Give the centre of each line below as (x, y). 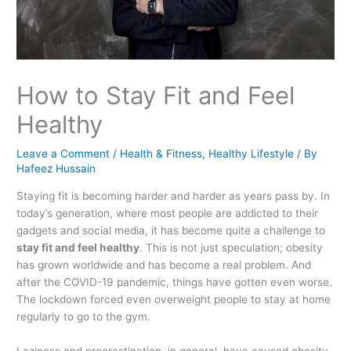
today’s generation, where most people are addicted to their (168, 213)
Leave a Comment (63, 154)
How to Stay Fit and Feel (156, 96)
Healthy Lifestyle (251, 154)
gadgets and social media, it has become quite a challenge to (171, 230)
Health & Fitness (161, 154)
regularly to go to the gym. (84, 316)
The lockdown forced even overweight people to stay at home (174, 299)
